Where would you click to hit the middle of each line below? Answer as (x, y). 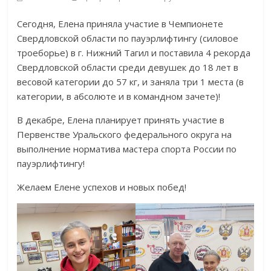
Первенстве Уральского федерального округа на (125, 135)
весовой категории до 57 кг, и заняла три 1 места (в (131, 82)
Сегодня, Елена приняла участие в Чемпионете (120, 24)
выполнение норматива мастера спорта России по (127, 149)
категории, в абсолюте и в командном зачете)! (119, 96)
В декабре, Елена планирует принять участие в (121, 120)
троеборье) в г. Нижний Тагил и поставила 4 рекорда (134, 53)
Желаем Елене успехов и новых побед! (102, 187)
